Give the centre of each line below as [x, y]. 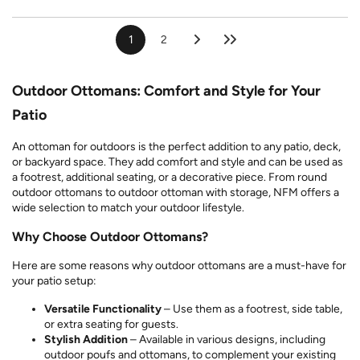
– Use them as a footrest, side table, [252, 309]
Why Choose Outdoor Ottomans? [110, 236]
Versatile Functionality [103, 309]
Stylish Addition [86, 339]
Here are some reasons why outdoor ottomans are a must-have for [179, 265]
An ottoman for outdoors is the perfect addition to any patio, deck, [176, 146]
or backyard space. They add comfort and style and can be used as [178, 162]
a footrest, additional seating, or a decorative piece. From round [170, 177]
